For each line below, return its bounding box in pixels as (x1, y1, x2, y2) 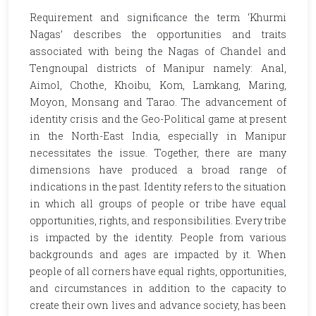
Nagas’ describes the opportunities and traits (30, 28, 286, 41)
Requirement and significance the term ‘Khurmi (30, 11, 286, 24)
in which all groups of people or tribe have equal (30, 197, 286, 210)
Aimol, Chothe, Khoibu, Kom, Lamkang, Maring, (30, 78, 286, 92)
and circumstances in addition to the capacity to (30, 281, 286, 295)
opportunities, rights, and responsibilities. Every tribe (30, 214, 286, 227)
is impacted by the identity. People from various (30, 231, 286, 244)
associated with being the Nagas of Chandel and (30, 44, 286, 58)
